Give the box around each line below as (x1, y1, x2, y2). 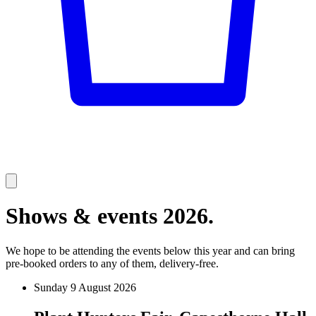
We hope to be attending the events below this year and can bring (6, 244, 295, 257)
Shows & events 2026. (6, 203, 214, 229)
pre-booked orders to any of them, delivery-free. (6, 257, 219, 269)
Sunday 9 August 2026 (34, 281, 136, 293)
